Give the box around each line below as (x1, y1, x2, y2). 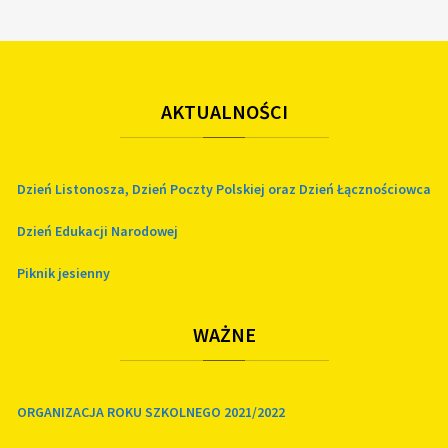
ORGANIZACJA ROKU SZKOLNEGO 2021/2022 (17, 403, 285, 422)
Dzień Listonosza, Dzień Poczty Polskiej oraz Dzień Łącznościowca (17, 180, 431, 199)
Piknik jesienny (17, 264, 110, 283)
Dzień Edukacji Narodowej (17, 222, 178, 241)
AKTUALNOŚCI (160, 99, 288, 125)
